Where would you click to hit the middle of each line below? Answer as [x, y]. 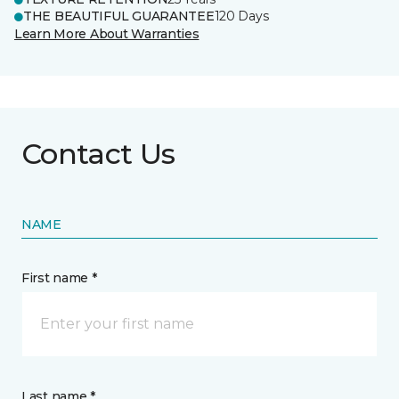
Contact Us [98, 154]
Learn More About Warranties [107, 34]
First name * [59, 278]
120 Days [241, 16]
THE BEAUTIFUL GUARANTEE [119, 16]
